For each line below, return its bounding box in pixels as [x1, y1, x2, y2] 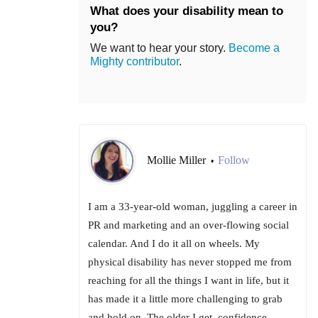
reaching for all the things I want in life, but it [88, 275, 289, 287]
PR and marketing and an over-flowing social [88, 219, 289, 231]
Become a [229, 42, 280, 55]
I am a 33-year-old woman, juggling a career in [88, 201, 297, 213]
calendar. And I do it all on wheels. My [88, 238, 260, 250]
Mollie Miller [147, 154, 209, 167]
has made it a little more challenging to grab [88, 293, 283, 305]
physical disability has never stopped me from [88, 256, 292, 268]
